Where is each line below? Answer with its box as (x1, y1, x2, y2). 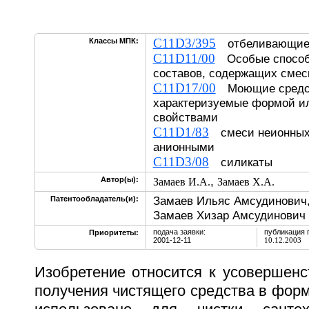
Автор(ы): (100, 175, 139, 183)
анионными (152, 140, 226, 154)
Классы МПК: (88, 37, 139, 45)
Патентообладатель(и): (50, 195, 139, 203)
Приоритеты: (88, 228, 139, 237)
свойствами (152, 110, 218, 124)
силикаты (208, 155, 284, 169)
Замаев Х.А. (217, 176, 275, 188)
